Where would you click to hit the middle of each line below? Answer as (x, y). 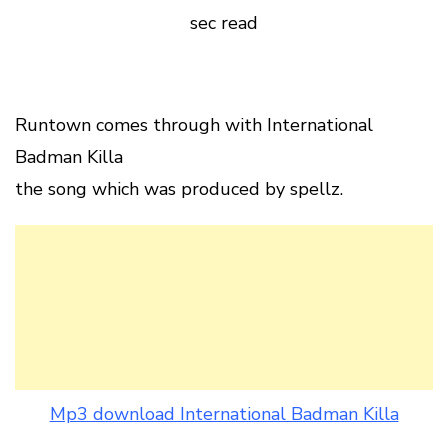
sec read (224, 23)
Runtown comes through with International (194, 125)
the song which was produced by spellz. (179, 189)
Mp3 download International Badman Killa (224, 414)
